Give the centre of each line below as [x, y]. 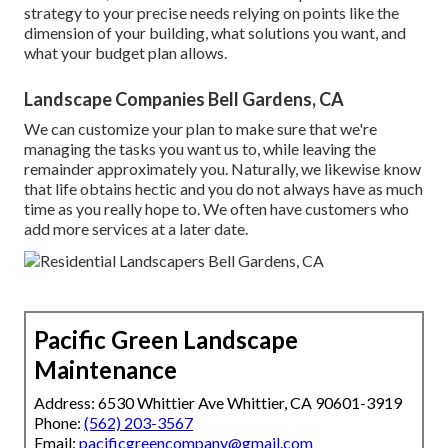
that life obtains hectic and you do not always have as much [223, 188]
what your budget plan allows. [125, 52]
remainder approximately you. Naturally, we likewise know [222, 168]
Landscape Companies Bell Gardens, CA [184, 98]
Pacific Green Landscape [166, 339]
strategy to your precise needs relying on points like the [211, 12]
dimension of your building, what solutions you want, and [215, 32]
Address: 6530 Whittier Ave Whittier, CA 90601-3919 [218, 402]
